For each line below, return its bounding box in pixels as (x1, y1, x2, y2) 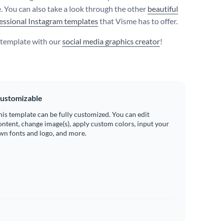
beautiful (147, 4, 178, 14)
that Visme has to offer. (98, 16, 178, 26)
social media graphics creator (62, 37, 160, 46)
